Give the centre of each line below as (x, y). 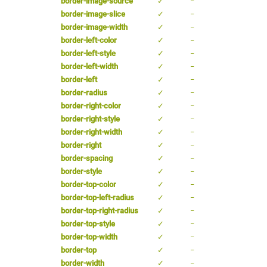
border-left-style (88, 53)
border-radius (84, 92)
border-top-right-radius (100, 210)
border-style (81, 171)
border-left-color (89, 40)
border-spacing (87, 158)
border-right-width (91, 132)
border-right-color (91, 105)
